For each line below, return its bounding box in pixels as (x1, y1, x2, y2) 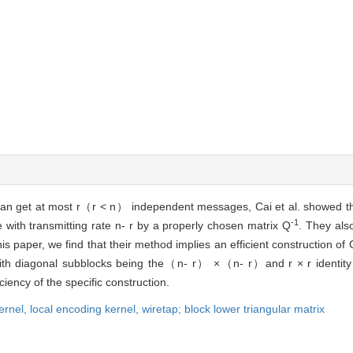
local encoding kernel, (30, 303, 142, 316)
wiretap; (142, 303, 184, 316)
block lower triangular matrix (184, 303, 325, 316)
